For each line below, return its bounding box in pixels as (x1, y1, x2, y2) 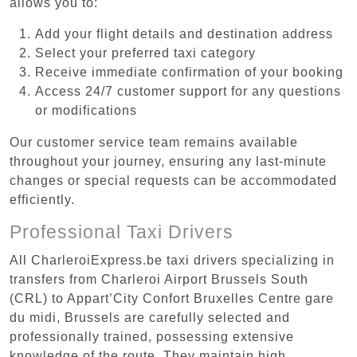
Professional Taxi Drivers (10, 221, 233, 242)
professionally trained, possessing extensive (10, 329, 294, 343)
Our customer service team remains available (10, 135, 298, 149)
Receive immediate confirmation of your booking (35, 65, 343, 79)
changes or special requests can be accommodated (10, 173, 337, 187)
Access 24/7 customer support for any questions (35, 84, 341, 98)
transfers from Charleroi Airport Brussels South (10, 272, 308, 286)
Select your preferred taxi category (35, 45, 256, 60)
